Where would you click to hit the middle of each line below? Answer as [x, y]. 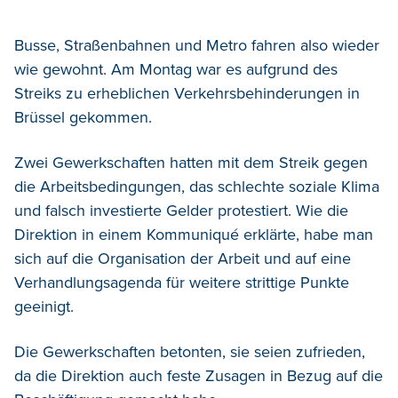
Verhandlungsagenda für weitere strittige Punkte [182, 283]
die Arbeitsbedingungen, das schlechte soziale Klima [197, 187]
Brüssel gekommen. [83, 118]
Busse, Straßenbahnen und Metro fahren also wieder [197, 46]
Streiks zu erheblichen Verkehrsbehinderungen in [187, 94]
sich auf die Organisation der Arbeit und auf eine [183, 259]
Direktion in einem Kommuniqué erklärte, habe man [194, 235]
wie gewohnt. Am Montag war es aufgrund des [176, 70]
